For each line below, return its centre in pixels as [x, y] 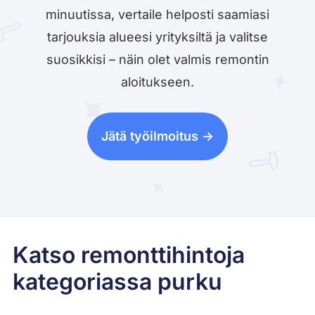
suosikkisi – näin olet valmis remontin [157, 59]
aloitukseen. [157, 82]
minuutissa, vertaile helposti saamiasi [157, 14]
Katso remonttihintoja [128, 255]
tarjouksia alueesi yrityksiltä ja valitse [157, 37]
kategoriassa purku [117, 282]
